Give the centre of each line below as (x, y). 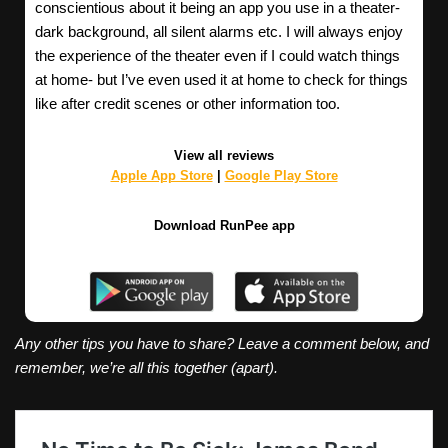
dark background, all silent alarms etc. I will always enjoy (219, 32)
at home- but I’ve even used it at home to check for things (221, 80)
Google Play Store (281, 176)
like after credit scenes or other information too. (187, 104)
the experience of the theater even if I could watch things (217, 56)
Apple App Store (161, 176)
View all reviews (224, 156)
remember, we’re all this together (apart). (148, 367)
